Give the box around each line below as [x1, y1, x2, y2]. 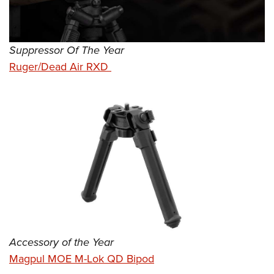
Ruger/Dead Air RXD [9, 58, 111, 75]
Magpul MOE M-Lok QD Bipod [9, 251, 154, 267]
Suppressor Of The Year [9, 42, 124, 58]
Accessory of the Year [9, 234, 114, 251]
